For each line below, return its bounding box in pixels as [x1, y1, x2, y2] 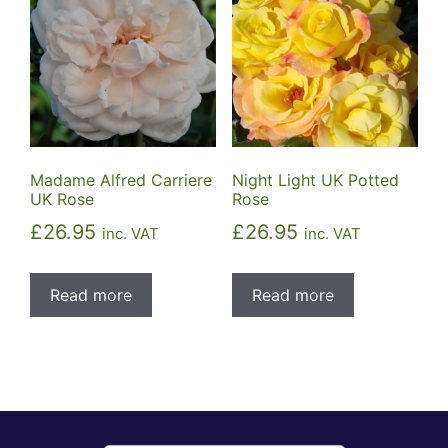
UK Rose [30, 189, 94, 210]
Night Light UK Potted [231, 170, 399, 191]
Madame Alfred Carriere [30, 170, 212, 191]
